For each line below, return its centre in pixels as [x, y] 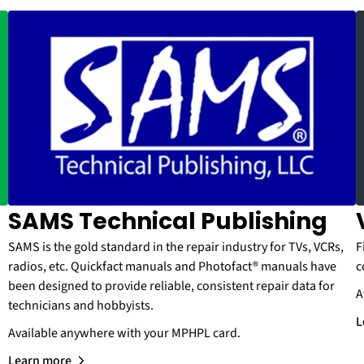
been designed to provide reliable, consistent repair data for [171, 286]
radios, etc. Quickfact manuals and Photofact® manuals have [172, 267]
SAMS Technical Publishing [168, 222]
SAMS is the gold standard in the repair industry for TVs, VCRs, [176, 247]
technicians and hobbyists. [81, 306]
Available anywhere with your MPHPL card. [124, 334]
